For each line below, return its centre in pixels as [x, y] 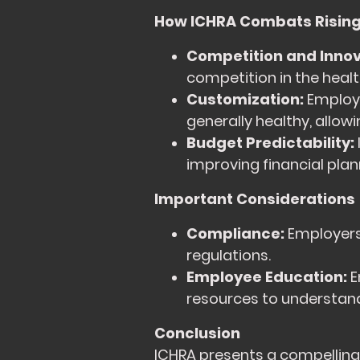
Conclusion [197, 333]
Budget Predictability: [270, 143]
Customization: [245, 100]
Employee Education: [267, 277]
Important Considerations [255, 199]
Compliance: [235, 234]
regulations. [229, 256]
